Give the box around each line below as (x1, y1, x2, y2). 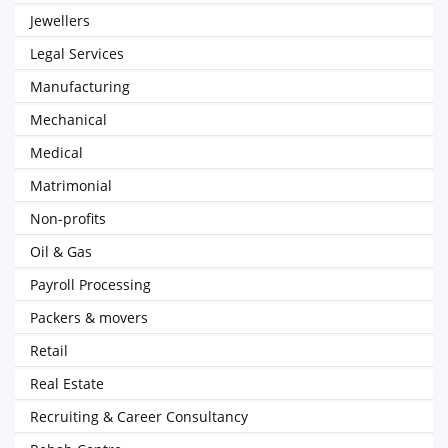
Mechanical (30, 110, 107, 129)
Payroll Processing (30, 275, 151, 294)
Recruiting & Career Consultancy (30, 407, 248, 426)
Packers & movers (30, 308, 148, 327)
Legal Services (30, 44, 124, 63)
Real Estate (30, 374, 104, 393)
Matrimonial (30, 176, 112, 195)
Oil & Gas (30, 242, 92, 261)
